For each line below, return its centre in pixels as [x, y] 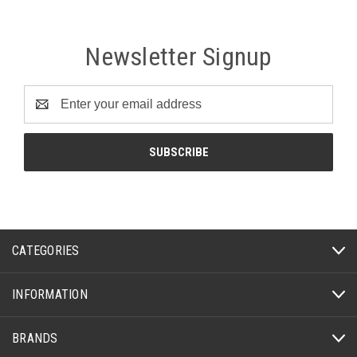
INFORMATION [50, 294]
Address [47, 113]
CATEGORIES [46, 250]
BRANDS [35, 338]
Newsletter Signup [178, 56]
